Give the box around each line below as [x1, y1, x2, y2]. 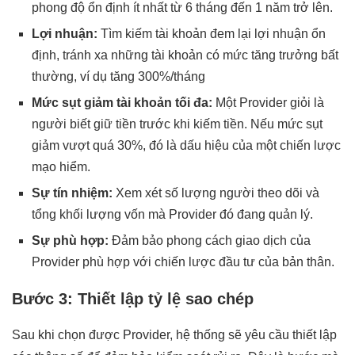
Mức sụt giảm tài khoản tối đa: [32, 95, 212, 109]
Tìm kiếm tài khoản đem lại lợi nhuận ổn [97, 26, 326, 40]
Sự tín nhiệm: [32, 185, 113, 200]
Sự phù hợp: [32, 233, 109, 247]
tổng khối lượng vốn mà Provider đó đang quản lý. [32, 207, 313, 221]
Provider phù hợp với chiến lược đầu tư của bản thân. [32, 254, 334, 269]
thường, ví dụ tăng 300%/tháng [32, 69, 205, 83]
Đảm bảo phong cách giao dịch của [109, 233, 311, 247]
